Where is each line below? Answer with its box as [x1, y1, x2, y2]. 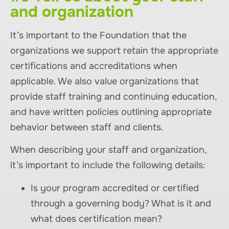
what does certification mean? [31, 213, 162, 224]
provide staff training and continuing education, [10, 90, 217, 102]
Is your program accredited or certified [31, 182, 199, 194]
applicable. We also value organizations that [10, 75, 199, 87]
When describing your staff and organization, [10, 144, 207, 156]
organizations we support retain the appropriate [10, 44, 218, 56]
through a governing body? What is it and [31, 197, 211, 209]
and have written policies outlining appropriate [10, 106, 212, 118]
